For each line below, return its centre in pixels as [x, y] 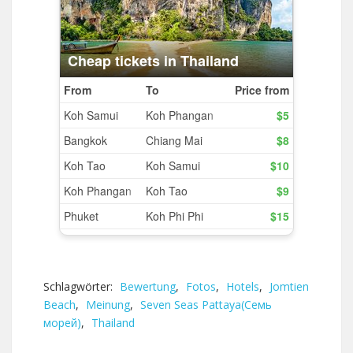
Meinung [108, 305]
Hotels [243, 286]
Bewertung [148, 286]
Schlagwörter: [80, 286]
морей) [62, 323]
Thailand [113, 323]
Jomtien [289, 286]
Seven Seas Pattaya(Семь [206, 305]
